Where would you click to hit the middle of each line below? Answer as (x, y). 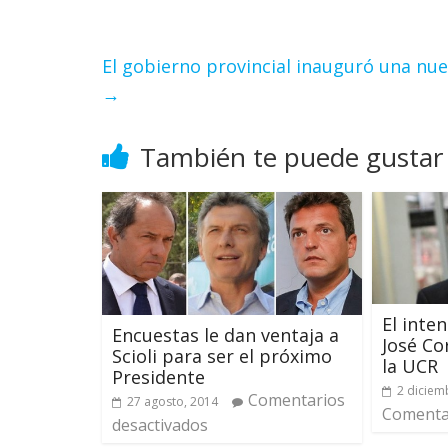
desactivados (160, 425)
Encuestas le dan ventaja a (225, 335)
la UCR (410, 366)
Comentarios (296, 400)
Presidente (158, 377)
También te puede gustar (291, 156)
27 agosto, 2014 (172, 402)
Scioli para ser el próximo (222, 356)
